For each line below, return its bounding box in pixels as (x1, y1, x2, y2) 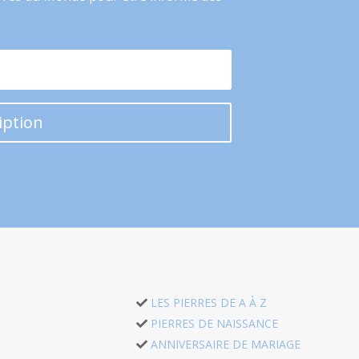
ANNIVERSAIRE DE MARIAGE (150, 336, 301, 352)
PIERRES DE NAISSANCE (150, 315, 278, 331)
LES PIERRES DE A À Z (150, 294, 267, 310)
